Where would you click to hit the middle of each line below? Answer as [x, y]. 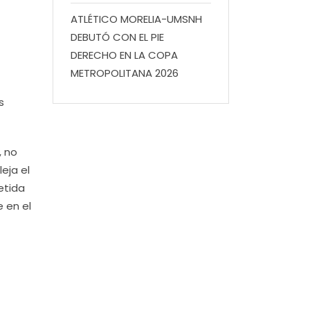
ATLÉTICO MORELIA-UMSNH [136, 19]
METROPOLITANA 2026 [125, 73]
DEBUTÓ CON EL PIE [117, 37]
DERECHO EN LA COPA [124, 55]
